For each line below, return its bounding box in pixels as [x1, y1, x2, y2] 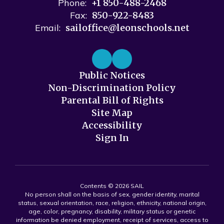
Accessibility [81, 119, 142, 131]
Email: [34, 22, 60, 33]
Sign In [95, 132, 129, 143]
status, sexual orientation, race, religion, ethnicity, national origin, [17, 199, 206, 206]
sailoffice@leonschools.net [65, 22, 189, 33]
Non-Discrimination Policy [48, 82, 176, 93]
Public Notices [79, 69, 145, 81]
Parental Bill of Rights [60, 94, 163, 106]
